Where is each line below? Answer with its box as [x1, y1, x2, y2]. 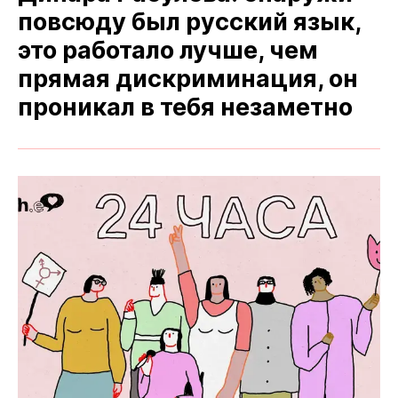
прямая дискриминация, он [18, 63, 358, 93]
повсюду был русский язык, [18, 6, 361, 36]
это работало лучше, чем [18, 35, 318, 65]
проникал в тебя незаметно [18, 92, 353, 122]
